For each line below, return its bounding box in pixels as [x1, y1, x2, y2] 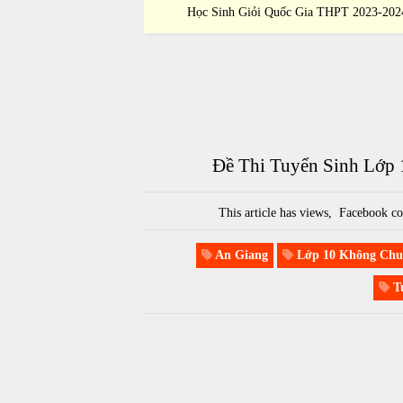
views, [300, 205, 336, 219]
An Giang [211, 247, 268, 262]
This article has [219, 205, 300, 219]
